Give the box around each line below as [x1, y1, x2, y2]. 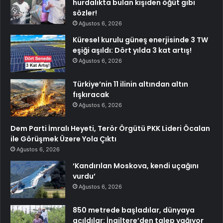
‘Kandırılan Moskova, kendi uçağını [73, 160, 199, 171]
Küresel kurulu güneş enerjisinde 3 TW [73, 34, 208, 45]
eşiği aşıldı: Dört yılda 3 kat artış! [73, 45, 192, 55]
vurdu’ [73, 171, 96, 181]
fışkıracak [73, 89, 109, 100]
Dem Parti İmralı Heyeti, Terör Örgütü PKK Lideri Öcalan [10, 123, 210, 133]
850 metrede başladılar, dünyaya [73, 205, 195, 215]
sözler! [73, 7, 97, 18]
